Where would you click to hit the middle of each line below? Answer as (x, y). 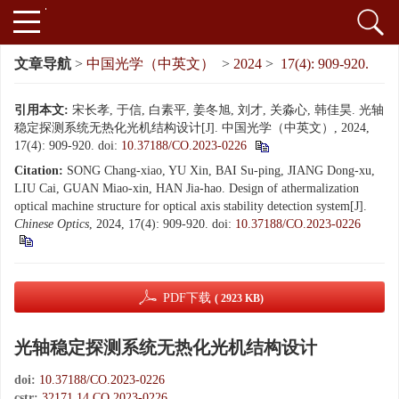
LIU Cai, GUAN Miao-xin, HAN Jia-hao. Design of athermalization (187, 188)
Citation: (39, 171)
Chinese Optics (52, 224)
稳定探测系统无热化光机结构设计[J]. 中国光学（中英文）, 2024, (192, 128)
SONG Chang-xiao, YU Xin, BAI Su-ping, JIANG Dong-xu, (221, 171)
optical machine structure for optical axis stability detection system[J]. (191, 206)
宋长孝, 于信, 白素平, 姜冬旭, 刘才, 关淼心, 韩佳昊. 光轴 (228, 110)
